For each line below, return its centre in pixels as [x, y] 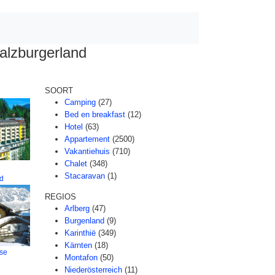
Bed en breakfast [95, 114]
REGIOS [60, 197]
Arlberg [77, 208]
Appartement [87, 139]
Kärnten [78, 245]
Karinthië [80, 233]
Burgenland [84, 221]
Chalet [76, 164]
